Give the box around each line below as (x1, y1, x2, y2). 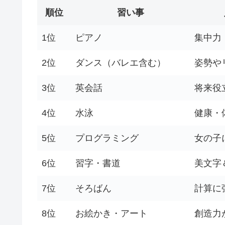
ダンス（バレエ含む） (75, 58, 166, 68)
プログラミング (75, 133, 139, 144)
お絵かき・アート (75, 208, 148, 219)
